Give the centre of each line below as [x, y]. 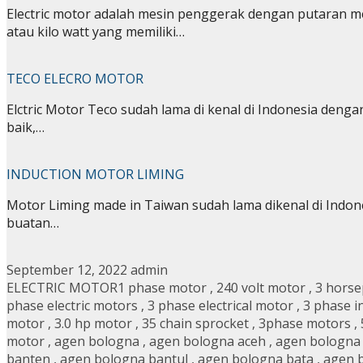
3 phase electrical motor [220, 306]
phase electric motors [72, 306]
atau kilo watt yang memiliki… [96, 32]
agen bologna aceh [207, 342]
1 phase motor [162, 288]
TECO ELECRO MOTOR [75, 79]
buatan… [33, 223]
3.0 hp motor [93, 324]
